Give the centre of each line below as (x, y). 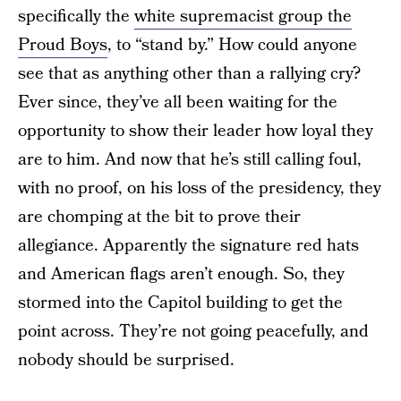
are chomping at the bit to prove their (159, 217)
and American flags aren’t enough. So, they (181, 274)
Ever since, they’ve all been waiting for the (178, 102)
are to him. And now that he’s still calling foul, (190, 159)
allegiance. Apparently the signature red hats (188, 245)
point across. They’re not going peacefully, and (193, 331)
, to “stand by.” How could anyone (232, 45)
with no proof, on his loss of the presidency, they (200, 188)
